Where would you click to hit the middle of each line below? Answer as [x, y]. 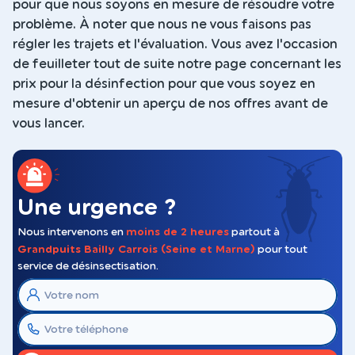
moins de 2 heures [177, 232]
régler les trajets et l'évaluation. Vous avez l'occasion [175, 44]
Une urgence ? [97, 208]
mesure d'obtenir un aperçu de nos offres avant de [170, 103]
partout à [254, 233]
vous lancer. [49, 123]
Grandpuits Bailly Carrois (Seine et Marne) [136, 250]
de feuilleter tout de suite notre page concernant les [177, 64]
